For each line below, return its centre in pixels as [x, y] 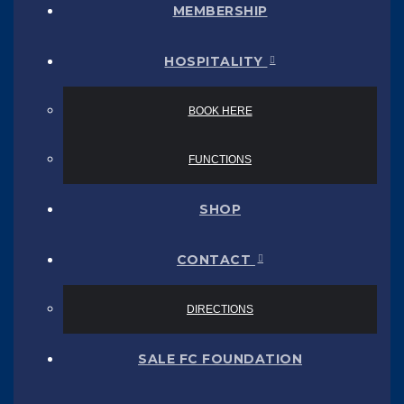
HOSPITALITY [216, 61]
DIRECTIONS [220, 309]
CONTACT [216, 259]
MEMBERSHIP [220, 10]
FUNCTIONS [220, 159]
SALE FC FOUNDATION [220, 358]
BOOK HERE [220, 110]
